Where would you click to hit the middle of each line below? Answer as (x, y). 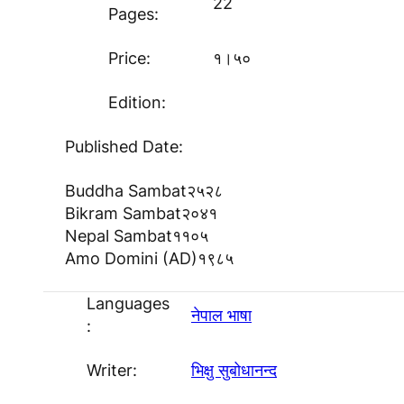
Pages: (133, 14)
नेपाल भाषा (221, 315)
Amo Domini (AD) (131, 258)
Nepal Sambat (119, 236)
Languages (128, 303)
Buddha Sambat (126, 191)
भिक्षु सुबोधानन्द (234, 370)
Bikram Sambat (123, 213)
